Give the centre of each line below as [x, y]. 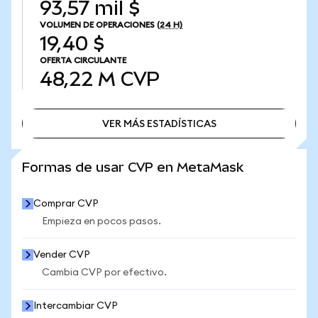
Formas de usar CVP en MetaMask [133, 167]
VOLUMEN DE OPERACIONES [97, 25]
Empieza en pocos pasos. [102, 221]
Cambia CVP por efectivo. [104, 273]
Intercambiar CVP [76, 306]
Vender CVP [62, 255]
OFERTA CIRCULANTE [83, 60]
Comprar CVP [66, 204]
